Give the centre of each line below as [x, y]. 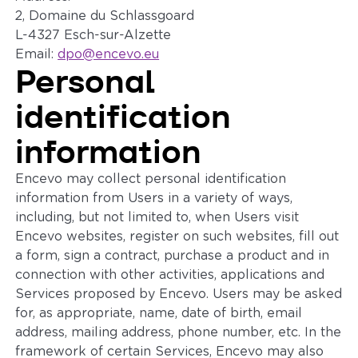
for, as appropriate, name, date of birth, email [159, 313]
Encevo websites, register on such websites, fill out [177, 237]
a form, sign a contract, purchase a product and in [173, 256]
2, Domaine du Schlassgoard [105, 16]
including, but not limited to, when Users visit [157, 217]
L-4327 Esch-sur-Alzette [93, 35]
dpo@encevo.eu [109, 54]
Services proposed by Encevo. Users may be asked [179, 294]
